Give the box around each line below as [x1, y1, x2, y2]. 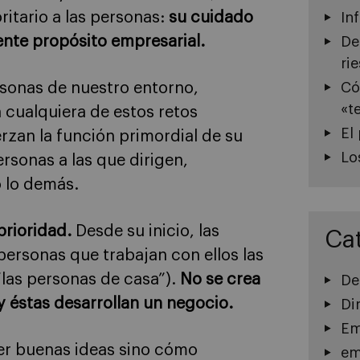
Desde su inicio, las [72, 223, 219, 239]
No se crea [180, 271, 260, 288]
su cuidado [169, 9, 253, 26]
